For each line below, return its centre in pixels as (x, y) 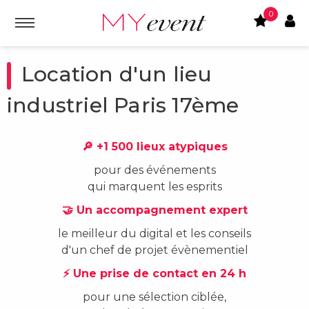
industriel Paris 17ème (123, 106)
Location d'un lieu (117, 74)
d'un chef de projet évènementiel (154, 250)
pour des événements (154, 170)
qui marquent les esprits (154, 187)
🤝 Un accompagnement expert (154, 210)
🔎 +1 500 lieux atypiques (154, 147)
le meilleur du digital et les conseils (154, 234)
